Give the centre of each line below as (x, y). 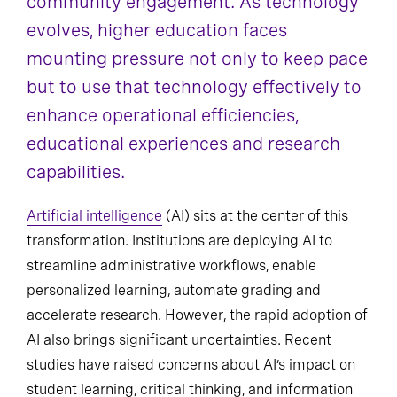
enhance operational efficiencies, (163, 115)
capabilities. (76, 172)
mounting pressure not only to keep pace (197, 58)
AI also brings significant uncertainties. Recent (179, 340)
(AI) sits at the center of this (255, 216)
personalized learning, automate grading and (174, 290)
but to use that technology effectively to (194, 87)
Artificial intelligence (94, 216)
